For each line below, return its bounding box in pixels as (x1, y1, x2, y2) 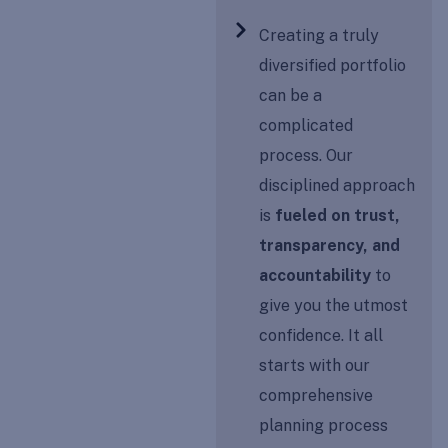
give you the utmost (259, 296, 409, 315)
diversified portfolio (259, 56, 407, 75)
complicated (259, 116, 354, 135)
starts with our (259, 356, 371, 375)
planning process (259, 416, 389, 435)
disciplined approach (259, 176, 416, 195)
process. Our (259, 146, 354, 165)
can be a (259, 86, 323, 105)
